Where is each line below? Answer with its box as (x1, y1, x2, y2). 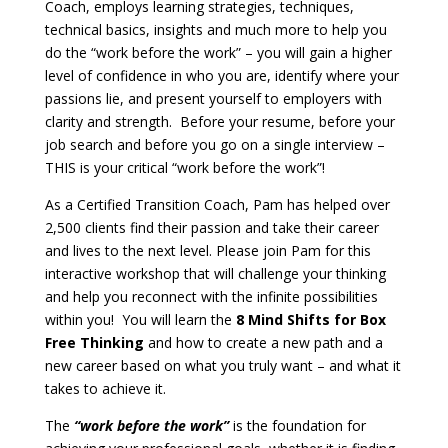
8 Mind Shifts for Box (235, 310, 386, 329)
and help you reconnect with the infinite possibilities (44, 287, 378, 306)
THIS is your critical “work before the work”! (44, 158, 325, 177)
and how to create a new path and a (143, 333, 383, 352)
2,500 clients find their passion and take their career (44, 218, 379, 237)
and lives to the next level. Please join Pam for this (44, 241, 371, 260)
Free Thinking (44, 333, 144, 352)
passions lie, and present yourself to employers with (44, 89, 382, 108)
